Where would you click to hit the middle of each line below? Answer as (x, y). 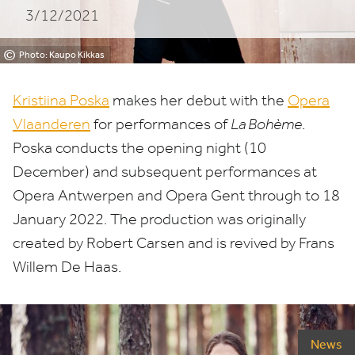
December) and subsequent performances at (165, 172)
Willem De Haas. (67, 267)
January (41, 219)
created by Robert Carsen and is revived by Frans (174, 243)
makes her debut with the (198, 100)
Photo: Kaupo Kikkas (62, 55)
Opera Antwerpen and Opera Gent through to (168, 195)
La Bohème (266, 124)
